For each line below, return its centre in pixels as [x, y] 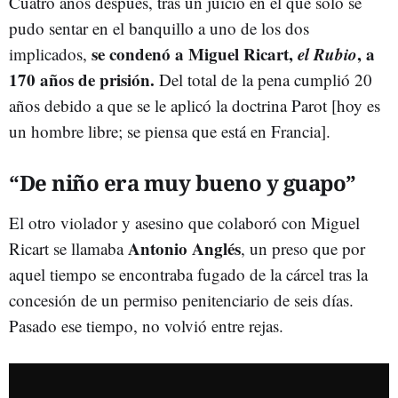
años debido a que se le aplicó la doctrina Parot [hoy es [195, 105]
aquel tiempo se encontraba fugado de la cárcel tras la [188, 274]
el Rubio [327, 54]
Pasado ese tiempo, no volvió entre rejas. [146, 326]
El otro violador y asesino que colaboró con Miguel [184, 223]
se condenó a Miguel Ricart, [192, 54]
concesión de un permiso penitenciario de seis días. [181, 300]
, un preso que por [303, 248]
